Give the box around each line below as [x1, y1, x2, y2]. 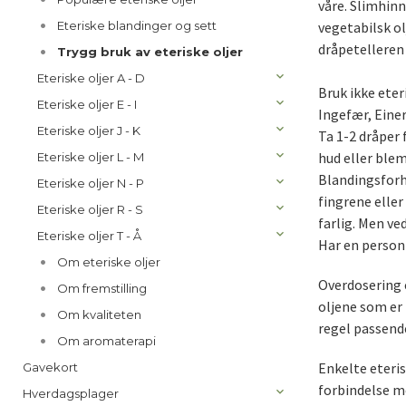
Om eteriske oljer [56, 255, 160, 269]
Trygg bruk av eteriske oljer [56, 44, 243, 59]
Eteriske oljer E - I [37, 97, 137, 111]
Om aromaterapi [56, 333, 156, 348]
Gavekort [23, 360, 78, 374]
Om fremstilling [56, 281, 147, 295]
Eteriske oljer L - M [37, 150, 144, 164]
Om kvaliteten [56, 307, 141, 322]
